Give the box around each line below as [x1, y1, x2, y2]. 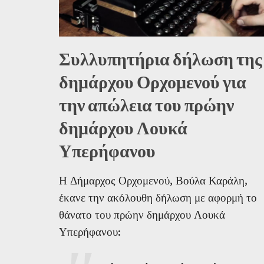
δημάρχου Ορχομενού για [59, 71, 246, 94]
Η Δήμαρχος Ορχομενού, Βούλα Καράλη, [59, 173, 247, 187]
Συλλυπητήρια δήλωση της [59, 48, 262, 71]
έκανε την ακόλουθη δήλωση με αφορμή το [59, 190, 257, 204]
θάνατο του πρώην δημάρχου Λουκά [59, 207, 225, 222]
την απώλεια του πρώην [59, 94, 234, 117]
